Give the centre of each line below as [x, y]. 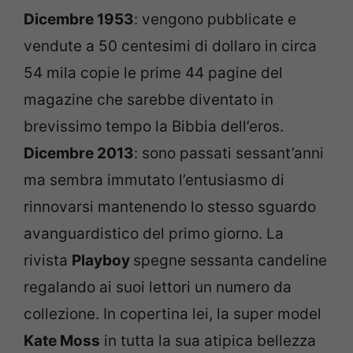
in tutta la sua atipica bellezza [208, 340]
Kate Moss [62, 340]
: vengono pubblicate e [215, 19]
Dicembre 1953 [79, 19]
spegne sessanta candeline [230, 260]
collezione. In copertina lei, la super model [173, 314]
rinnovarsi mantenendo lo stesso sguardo [170, 206]
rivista [48, 260]
